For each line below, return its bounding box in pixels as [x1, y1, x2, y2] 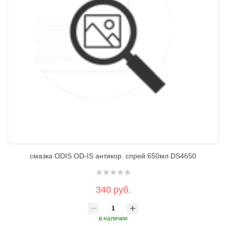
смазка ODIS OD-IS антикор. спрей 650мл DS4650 [30, 152, 196, 160]
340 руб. [95, 185, 131, 195]
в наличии [98, 215, 128, 222]
